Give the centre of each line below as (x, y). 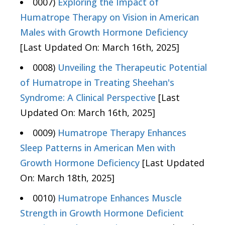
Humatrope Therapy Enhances (122, 133)
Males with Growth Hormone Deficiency (104, 32)
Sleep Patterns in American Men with (98, 148)
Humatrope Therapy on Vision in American (109, 17)
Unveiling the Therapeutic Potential (132, 68)
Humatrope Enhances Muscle (120, 198)
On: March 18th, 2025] (67, 178)
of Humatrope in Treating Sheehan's (97, 83)
